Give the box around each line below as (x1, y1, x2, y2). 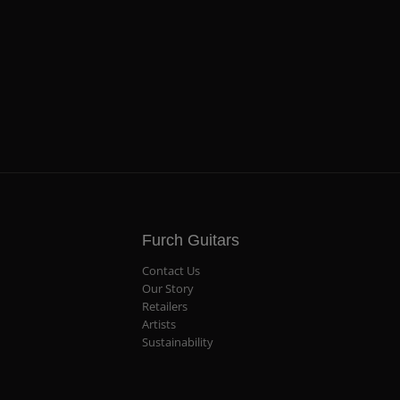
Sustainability (142, 333, 214, 350)
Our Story (142, 279, 195, 296)
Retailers (142, 297, 188, 314)
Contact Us (142, 262, 201, 279)
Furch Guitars (142, 230, 240, 250)
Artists (142, 315, 177, 332)
